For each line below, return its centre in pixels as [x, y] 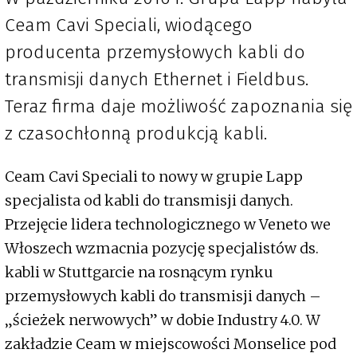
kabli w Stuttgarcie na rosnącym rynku [139, 273]
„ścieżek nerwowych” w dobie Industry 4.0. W [163, 320]
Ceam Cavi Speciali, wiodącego [129, 25]
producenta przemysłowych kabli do [155, 52]
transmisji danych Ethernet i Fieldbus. [157, 79]
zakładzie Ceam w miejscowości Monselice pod [171, 344]
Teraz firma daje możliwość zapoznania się [178, 106]
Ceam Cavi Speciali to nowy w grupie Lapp [154, 177]
